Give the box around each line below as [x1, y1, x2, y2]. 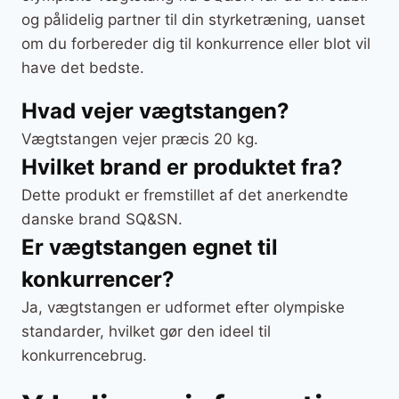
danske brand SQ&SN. [21, 209, 183, 228]
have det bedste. [21, 58, 144, 77]
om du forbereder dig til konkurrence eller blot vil [21, 34, 370, 53]
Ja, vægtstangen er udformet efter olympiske [21, 297, 345, 316]
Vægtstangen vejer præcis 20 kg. [21, 129, 258, 148]
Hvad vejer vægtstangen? [21, 97, 289, 124]
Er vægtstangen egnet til [21, 233, 278, 260]
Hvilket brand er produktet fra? [21, 153, 343, 180]
